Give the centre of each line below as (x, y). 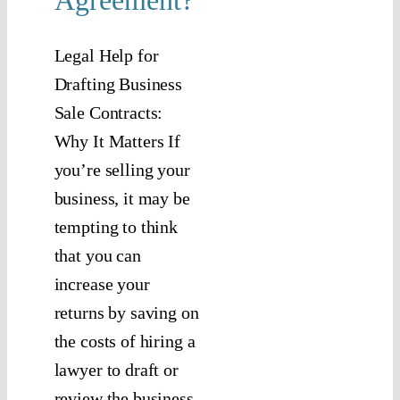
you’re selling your (122, 170)
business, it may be (122, 199)
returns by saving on (126, 313)
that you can (97, 256)
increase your (102, 284)
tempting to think (116, 227)
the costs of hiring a (125, 342)
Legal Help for (106, 56)
